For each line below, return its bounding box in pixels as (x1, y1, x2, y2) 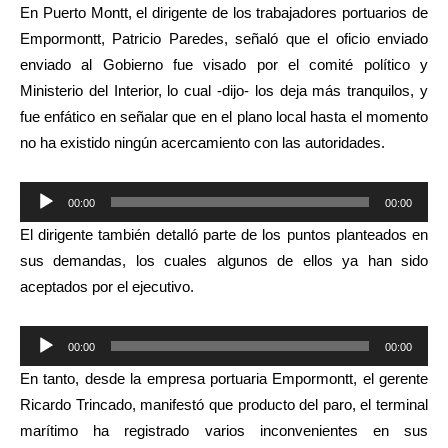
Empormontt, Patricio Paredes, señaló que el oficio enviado (20, 30, 428, 47)
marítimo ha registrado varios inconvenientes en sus (20, 422, 428, 439)
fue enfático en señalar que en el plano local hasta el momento (20, 108, 428, 125)
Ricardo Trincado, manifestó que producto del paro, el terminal (20, 396, 428, 413)
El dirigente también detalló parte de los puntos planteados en (20, 226, 428, 243)
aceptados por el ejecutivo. (20, 278, 194, 295)
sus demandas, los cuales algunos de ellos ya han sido (20, 252, 428, 269)
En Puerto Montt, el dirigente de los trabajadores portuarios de (20, 4, 428, 21)
